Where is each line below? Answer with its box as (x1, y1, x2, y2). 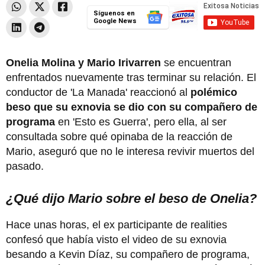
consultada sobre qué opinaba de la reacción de (6, 130, 232, 143)
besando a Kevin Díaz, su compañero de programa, (6, 248, 250, 260)
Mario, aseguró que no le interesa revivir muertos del (6, 145, 254, 157)
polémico (190, 86, 237, 98)
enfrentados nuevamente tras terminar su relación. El (6, 71, 256, 83)
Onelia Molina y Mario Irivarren (6, 56, 161, 69)
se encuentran (161, 56, 231, 69)
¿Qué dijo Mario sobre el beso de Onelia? (6, 190, 257, 206)
